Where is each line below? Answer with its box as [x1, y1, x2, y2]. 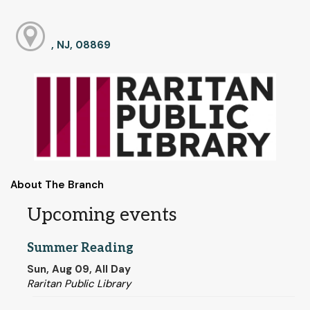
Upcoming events [27, 204, 176, 227]
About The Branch [10, 178, 104, 192]
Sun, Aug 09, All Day [27, 262, 131, 276]
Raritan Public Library [27, 276, 131, 291]
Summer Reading [27, 240, 134, 255]
